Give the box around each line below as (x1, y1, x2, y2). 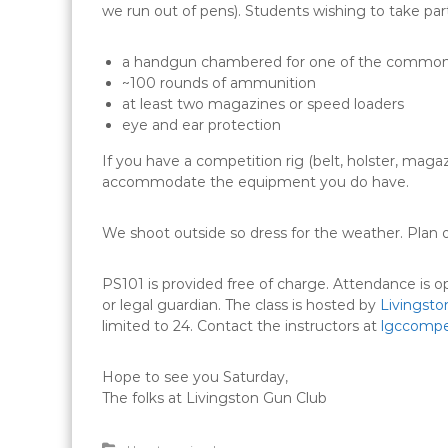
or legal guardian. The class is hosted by (102, 296, 380, 315)
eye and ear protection (122, 116, 281, 135)
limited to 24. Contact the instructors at (102, 317, 381, 336)
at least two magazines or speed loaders (122, 95, 404, 114)
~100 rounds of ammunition (122, 74, 316, 93)
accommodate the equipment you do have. (102, 173, 409, 192)
